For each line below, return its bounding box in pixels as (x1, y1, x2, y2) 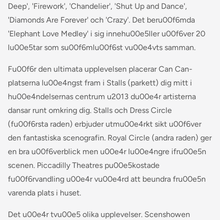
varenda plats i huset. (8, 188, 81, 198)
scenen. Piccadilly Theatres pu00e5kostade (8, 161, 160, 170)
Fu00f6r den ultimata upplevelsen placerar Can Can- (8, 64, 192, 74)
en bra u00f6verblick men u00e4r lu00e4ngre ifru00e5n (8, 147, 206, 157)
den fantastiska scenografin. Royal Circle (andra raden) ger (8, 133, 212, 143)
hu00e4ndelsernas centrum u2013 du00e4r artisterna (8, 92, 196, 102)
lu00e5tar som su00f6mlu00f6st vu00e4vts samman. (8, 43, 195, 53)
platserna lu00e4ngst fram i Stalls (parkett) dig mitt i (8, 78, 192, 88)
